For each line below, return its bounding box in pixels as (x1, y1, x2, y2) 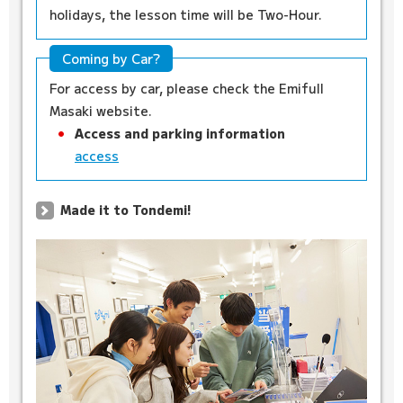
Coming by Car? (62, 49, 160, 68)
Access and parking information (75, 124, 285, 143)
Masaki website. (49, 102, 152, 121)
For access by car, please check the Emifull (49, 79, 324, 98)
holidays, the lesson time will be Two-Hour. (49, 5, 322, 24)
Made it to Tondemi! (59, 201, 192, 219)
